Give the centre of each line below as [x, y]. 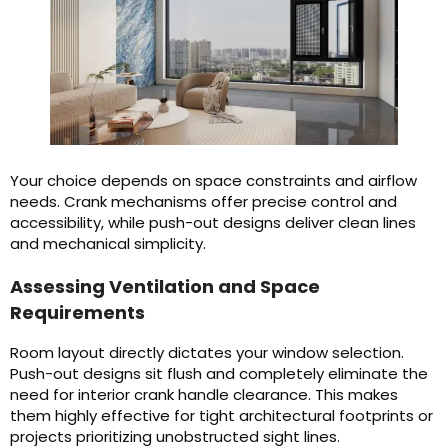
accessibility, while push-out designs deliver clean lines [213, 223]
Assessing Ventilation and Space [165, 287]
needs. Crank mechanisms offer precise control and [203, 202]
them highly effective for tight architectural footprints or [221, 416]
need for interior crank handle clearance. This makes [204, 395]
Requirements [77, 313]
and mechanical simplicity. [108, 244]
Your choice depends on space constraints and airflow [213, 181]
